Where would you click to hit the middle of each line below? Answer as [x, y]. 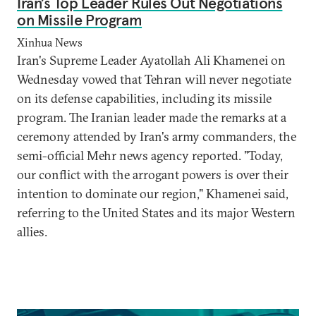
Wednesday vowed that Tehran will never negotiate [154, 79]
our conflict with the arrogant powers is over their [153, 175]
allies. [32, 232]
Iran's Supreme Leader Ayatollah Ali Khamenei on [151, 60]
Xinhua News [50, 42]
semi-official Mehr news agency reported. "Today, [150, 156]
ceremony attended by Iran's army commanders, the [157, 136]
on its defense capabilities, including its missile [144, 98]
